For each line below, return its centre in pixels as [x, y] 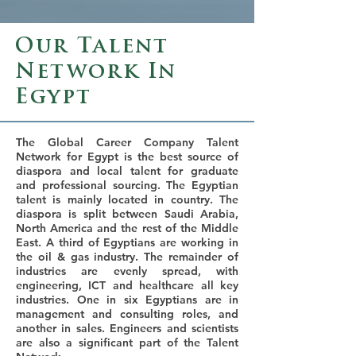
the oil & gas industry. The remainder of [127, 257]
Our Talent [93, 47]
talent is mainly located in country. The [127, 199]
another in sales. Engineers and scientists [127, 328]
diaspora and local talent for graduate [127, 171]
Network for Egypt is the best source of [127, 157]
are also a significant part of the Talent [127, 342]
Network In [97, 73]
